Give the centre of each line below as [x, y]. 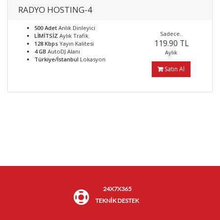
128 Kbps [46, 43]
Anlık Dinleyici [76, 28]
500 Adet [46, 28]
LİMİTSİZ [46, 36]
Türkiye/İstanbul [56, 59]
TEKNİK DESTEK [117, 201]
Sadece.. [171, 34]
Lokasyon [92, 59]
